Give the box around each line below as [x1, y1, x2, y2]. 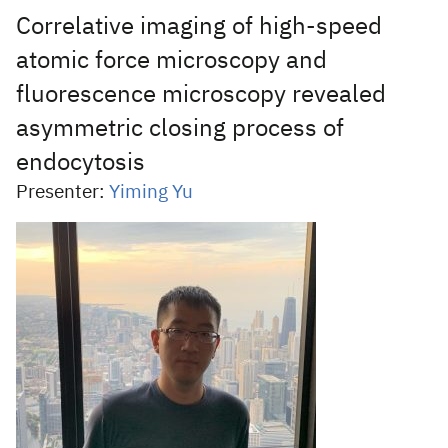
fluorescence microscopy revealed [16, 83, 386, 107]
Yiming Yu [109, 183, 193, 202]
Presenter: [16, 183, 109, 202]
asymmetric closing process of [16, 117, 344, 141]
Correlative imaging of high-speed [16, 15, 382, 39]
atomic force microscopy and [16, 49, 327, 73]
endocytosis [16, 151, 145, 175]
